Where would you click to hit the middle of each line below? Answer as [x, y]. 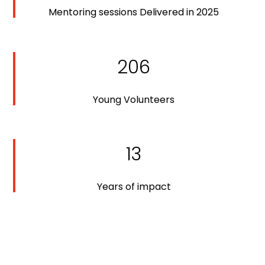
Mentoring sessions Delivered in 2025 [134, 12]
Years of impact [134, 187]
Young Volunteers [134, 99]
